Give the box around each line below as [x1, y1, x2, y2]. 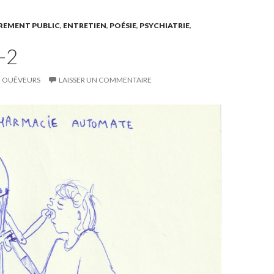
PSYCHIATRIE [139, 21, 190, 30]
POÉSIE [109, 21, 136, 30]
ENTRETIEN [63, 21, 106, 30]
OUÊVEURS [2, 75, 40, 84]
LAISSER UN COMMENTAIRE [59, 75, 152, 84]
